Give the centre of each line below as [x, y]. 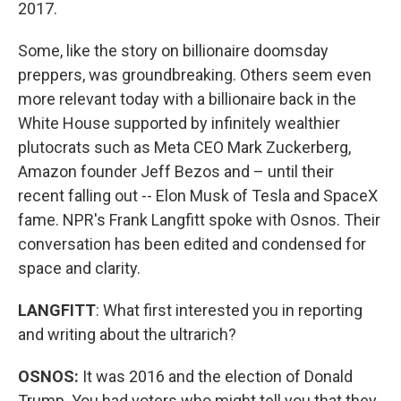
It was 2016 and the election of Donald [218, 376]
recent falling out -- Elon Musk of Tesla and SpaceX [198, 196]
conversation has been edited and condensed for [192, 244]
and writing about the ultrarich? [127, 334]
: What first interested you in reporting [229, 310]
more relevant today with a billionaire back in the [187, 99]
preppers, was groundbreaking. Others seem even [195, 75]
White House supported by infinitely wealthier [179, 123]
